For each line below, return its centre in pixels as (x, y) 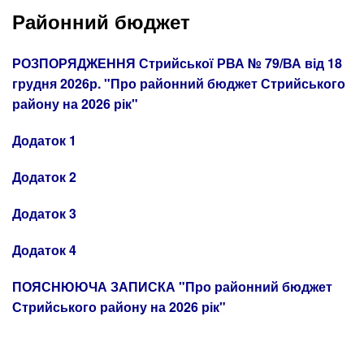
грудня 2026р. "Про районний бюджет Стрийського (179, 84)
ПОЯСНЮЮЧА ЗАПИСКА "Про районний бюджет (172, 287)
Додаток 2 (44, 177)
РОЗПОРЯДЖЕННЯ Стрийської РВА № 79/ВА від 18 (177, 63)
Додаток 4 (44, 250)
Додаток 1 (44, 141)
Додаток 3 (44, 214)
